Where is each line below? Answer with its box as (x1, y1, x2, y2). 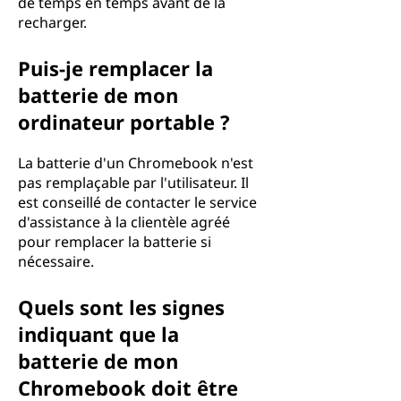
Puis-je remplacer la (18, 55, 213, 81)
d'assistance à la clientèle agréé (18, 212, 230, 232)
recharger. (18, 13, 87, 32)
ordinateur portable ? (18, 108, 230, 135)
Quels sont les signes (18, 294, 225, 320)
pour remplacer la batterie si (18, 232, 211, 252)
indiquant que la (18, 320, 179, 347)
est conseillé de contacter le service (18, 192, 257, 212)
